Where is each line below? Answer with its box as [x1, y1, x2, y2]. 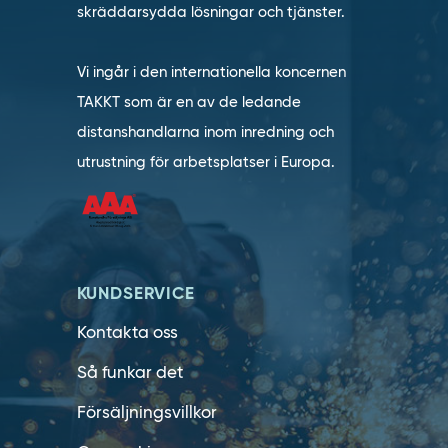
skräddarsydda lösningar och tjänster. [76, 3, 345, 21]
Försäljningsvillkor [76, 402, 217, 423]
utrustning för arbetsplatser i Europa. [76, 153, 335, 171]
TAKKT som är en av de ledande [76, 93, 301, 111]
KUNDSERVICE [76, 282, 195, 304]
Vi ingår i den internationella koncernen [76, 63, 346, 81]
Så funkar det [76, 362, 183, 383]
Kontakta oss [76, 322, 178, 343]
